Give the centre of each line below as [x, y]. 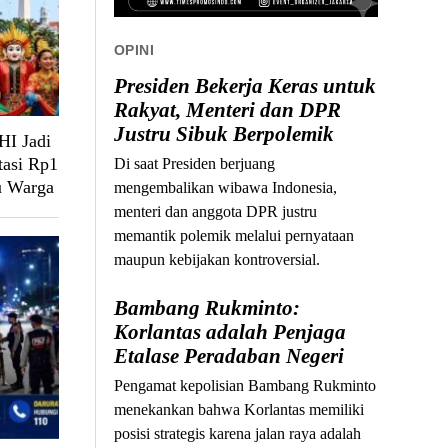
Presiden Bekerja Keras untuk [245, 86]
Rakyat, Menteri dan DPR [228, 110]
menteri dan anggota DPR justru [216, 212]
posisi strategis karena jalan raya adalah [238, 434]
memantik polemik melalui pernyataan [234, 236]
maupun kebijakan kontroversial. [217, 260]
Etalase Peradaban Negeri [229, 356]
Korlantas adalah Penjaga [230, 332]
